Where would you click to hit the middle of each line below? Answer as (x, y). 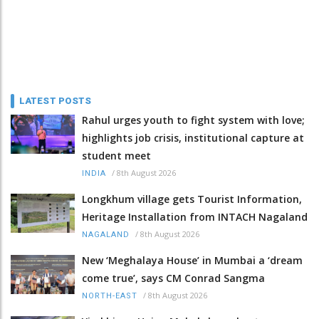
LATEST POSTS (56, 100)
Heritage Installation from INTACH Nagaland (195, 216)
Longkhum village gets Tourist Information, (192, 199)
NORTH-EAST (110, 296)
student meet (116, 155)
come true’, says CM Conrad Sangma (173, 278)
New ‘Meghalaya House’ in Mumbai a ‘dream (192, 260)
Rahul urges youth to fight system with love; (193, 120)
